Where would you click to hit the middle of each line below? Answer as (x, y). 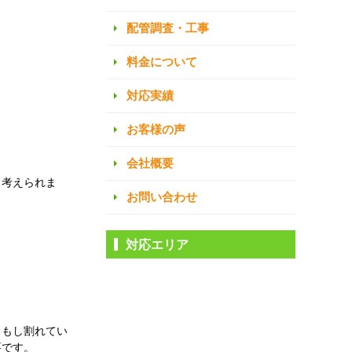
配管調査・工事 (168, 27)
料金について (162, 61)
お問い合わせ (162, 196)
